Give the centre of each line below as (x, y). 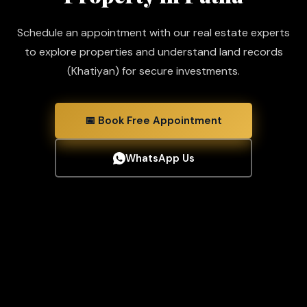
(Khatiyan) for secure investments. (153, 71)
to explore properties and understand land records (153, 51)
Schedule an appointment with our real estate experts (153, 32)
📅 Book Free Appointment (153, 120)
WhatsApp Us (160, 158)
